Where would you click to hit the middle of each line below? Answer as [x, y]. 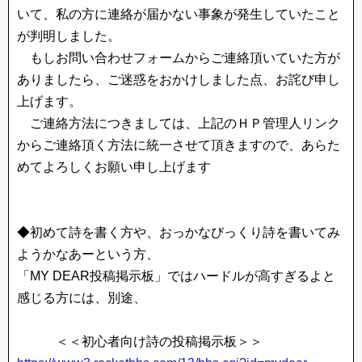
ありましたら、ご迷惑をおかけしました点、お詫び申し [179, 80]
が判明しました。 [69, 36]
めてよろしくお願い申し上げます [114, 167]
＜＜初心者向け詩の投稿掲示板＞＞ [140, 341]
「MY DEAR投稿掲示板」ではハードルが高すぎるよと [176, 276]
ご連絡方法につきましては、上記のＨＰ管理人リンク [179, 123]
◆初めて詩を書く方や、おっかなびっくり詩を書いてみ [179, 232]
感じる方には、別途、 [82, 298]
